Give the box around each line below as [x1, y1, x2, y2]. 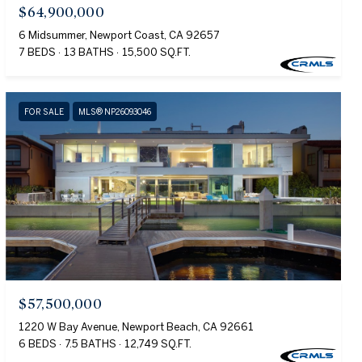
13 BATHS [64, 46, 115, 59]
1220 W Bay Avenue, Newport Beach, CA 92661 [19, 321, 255, 334]
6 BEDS [19, 338, 57, 351]
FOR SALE [24, 107, 65, 117]
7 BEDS [19, 46, 57, 59]
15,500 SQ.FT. [122, 46, 192, 59]
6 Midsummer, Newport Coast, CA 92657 [19, 29, 221, 42]
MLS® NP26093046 [78, 107, 152, 117]
